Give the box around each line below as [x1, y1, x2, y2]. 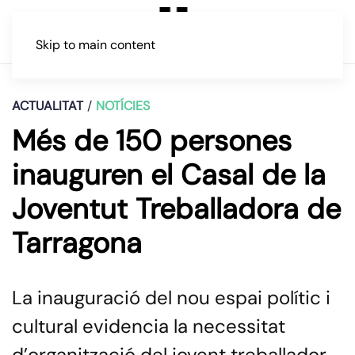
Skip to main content [36, 36, 155, 53]
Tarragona [12, 224, 142, 261]
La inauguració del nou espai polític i [12, 285, 330, 310]
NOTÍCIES [96, 97, 150, 114]
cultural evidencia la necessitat [12, 314, 285, 338]
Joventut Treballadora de [12, 190, 341, 227]
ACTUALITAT [12, 97, 83, 114]
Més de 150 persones [12, 122, 292, 159]
